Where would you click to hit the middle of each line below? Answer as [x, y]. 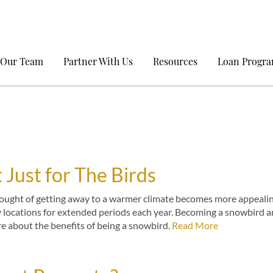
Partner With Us [98, 61]
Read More [195, 225]
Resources [175, 61]
